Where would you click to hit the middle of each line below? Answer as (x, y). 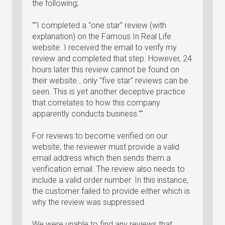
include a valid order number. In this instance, (110, 180)
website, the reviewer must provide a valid (106, 147)
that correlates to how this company (96, 103)
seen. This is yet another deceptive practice (109, 92)
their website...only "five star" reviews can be (110, 81)
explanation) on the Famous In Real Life (102, 36)
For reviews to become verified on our (100, 136)
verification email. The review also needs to (108, 169)
